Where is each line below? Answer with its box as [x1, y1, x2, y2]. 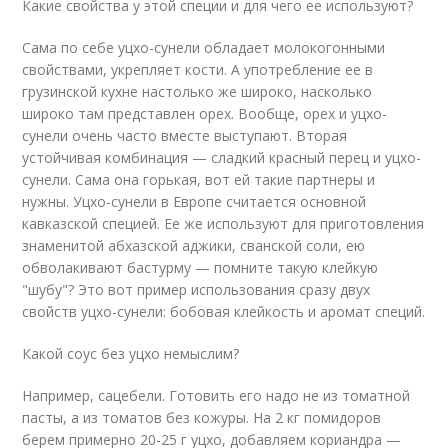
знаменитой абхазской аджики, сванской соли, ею [22, 236, 366, 255]
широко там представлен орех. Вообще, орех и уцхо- [22, 104, 388, 123]
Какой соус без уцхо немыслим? [22, 344, 240, 363]
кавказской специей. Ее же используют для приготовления [22, 214, 425, 233]
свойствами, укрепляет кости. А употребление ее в [22, 60, 374, 79]
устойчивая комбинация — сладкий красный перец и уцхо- [22, 148, 422, 167]
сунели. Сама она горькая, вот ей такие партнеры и [22, 170, 376, 189]
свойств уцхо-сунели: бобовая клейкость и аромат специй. [22, 302, 426, 321]
